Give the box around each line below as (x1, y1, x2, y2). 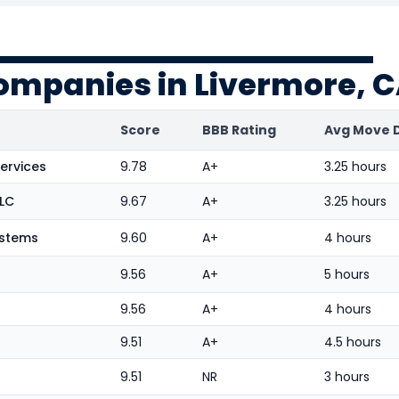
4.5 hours (324, 332, 381, 351)
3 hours (324, 367, 370, 386)
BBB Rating (202, 120, 276, 139)
